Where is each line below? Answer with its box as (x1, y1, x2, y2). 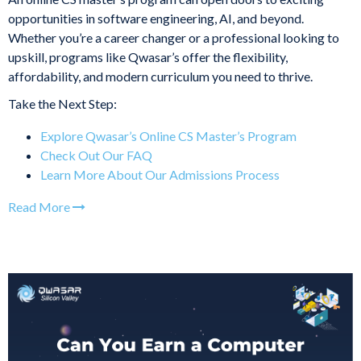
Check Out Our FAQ (40, 147, 152, 164)
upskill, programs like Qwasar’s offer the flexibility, (8, 49, 288, 65)
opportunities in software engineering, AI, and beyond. (8, 10, 304, 27)
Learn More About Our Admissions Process (40, 167, 280, 183)
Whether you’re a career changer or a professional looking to (8, 30, 339, 46)
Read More (8, 199, 73, 215)
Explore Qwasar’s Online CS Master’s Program (40, 128, 297, 144)
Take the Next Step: (8, 96, 117, 112)
